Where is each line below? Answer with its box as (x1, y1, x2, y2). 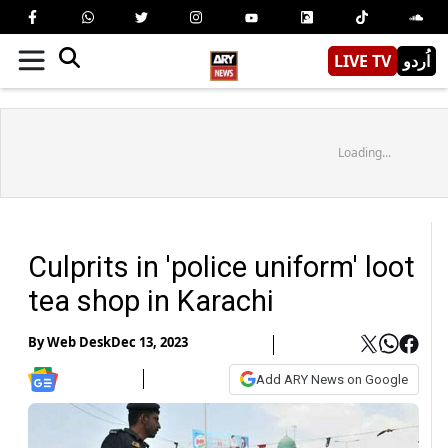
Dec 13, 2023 (111, 333, 188, 352)
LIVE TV (334, 49, 391, 72)
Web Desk (47, 333, 111, 352)
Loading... (337, 143, 391, 161)
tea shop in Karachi (28, 283, 274, 318)
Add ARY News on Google (256, 371, 408, 387)
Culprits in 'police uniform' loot (28, 249, 415, 284)
